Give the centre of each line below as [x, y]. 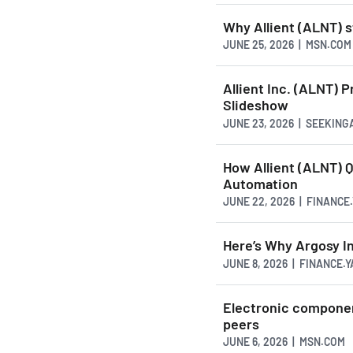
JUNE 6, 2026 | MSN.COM [284, 342]
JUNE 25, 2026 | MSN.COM [287, 45]
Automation [260, 183]
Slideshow [256, 105]
